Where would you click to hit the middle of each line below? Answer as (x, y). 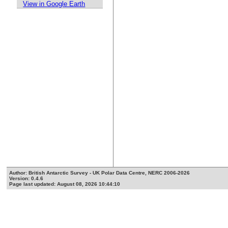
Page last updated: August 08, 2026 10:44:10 (65, 184)
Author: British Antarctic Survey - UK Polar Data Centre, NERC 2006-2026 (100, 173)
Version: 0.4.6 (26, 179)
